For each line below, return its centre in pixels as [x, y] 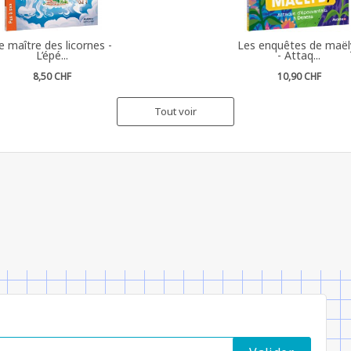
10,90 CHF [299, 76]
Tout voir [175, 111]
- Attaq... [299, 55]
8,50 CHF [52, 76]
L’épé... [52, 55]
